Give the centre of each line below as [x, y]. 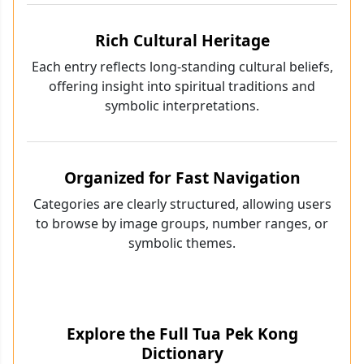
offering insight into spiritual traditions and [182, 87]
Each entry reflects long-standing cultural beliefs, [182, 67]
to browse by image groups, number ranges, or [182, 224]
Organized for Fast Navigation [182, 178]
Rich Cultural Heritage [182, 41]
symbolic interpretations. [182, 106]
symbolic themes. [182, 243]
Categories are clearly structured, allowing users [182, 204]
